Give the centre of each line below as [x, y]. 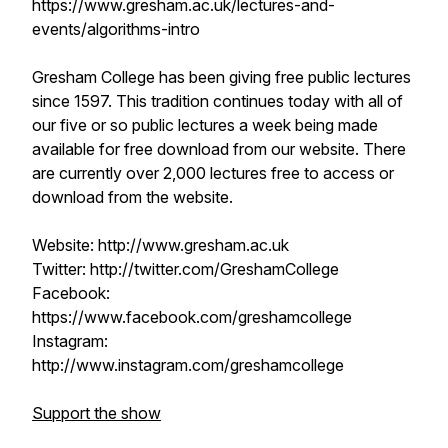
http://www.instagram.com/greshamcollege [188, 365]
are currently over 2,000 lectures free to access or [213, 173]
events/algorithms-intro [116, 29]
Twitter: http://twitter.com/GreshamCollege [185, 269]
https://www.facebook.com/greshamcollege [192, 317]
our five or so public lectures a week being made [205, 125]
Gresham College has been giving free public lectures [221, 77]
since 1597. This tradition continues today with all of [217, 101]
